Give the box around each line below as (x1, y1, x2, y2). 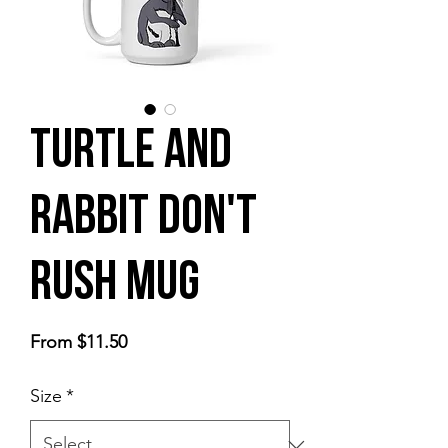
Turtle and (30, 126, 232, 182)
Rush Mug (30, 258, 200, 314)
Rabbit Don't (30, 192, 257, 248)
